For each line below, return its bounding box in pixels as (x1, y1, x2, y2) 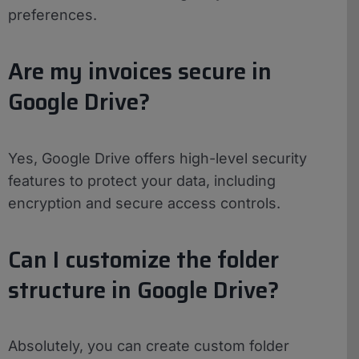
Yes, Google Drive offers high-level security (8, 149, 307, 167)
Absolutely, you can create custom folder (8, 337, 289, 355)
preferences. (8, 6, 97, 24)
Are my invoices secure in (8, 54, 272, 90)
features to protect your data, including (8, 171, 276, 189)
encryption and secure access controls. (8, 194, 280, 212)
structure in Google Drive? (8, 272, 279, 308)
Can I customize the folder (8, 241, 279, 277)
